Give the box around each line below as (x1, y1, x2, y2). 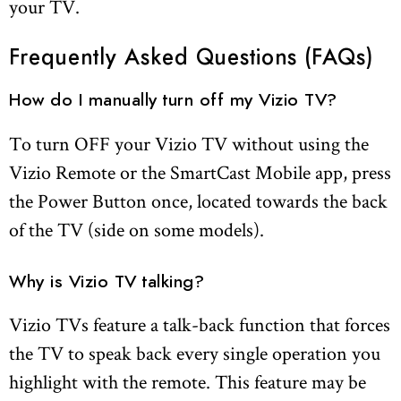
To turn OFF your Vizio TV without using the (9, 130, 369, 156)
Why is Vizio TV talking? (9, 273, 204, 291)
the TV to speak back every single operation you (9, 340, 380, 366)
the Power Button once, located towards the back (9, 187, 388, 213)
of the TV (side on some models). (9, 216, 264, 242)
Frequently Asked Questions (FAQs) (9, 47, 373, 70)
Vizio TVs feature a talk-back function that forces (9, 311, 390, 337)
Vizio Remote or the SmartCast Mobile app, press (9, 158, 391, 184)
